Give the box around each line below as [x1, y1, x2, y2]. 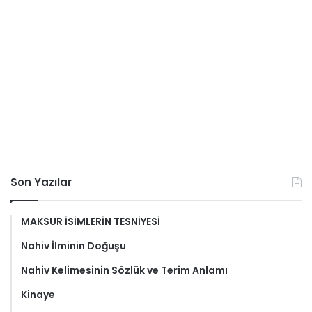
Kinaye [21, 288, 55, 302]
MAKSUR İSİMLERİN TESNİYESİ [21, 214, 160, 228]
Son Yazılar [10, 175, 72, 189]
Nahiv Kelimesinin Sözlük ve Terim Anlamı [21, 263, 228, 277]
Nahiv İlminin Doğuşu [21, 239, 126, 253]
